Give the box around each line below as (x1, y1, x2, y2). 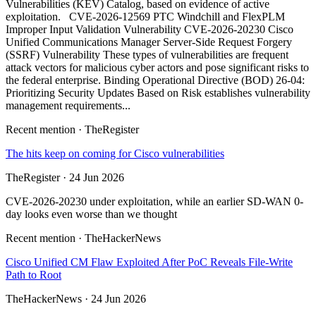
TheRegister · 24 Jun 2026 (6, 171, 124, 184)
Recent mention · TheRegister (6, 123, 139, 136)
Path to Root (6, 269, 61, 281)
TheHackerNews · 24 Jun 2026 (6, 293, 146, 305)
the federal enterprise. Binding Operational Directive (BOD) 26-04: (6, 74, 305, 87)
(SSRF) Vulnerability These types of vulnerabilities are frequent (6, 49, 288, 61)
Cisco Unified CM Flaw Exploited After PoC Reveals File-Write (6, 256, 293, 269)
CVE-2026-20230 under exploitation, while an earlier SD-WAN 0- (6, 195, 303, 208)
